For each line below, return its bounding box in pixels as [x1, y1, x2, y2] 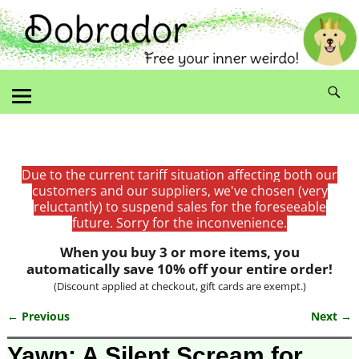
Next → [311, 308, 353, 324]
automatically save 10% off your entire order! [26, 259, 333, 278]
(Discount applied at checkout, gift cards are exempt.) [53, 278, 306, 293]
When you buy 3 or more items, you [59, 242, 300, 261]
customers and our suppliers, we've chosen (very [31, 181, 328, 200]
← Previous [6, 308, 70, 324]
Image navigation [6, 320, 159, 344]
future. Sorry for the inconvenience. [72, 213, 287, 232]
